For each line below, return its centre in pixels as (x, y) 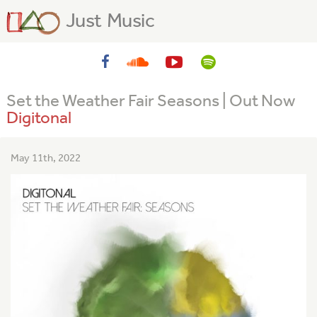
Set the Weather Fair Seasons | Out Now (151, 100)
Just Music (110, 20)
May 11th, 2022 (46, 158)
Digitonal (39, 117)
